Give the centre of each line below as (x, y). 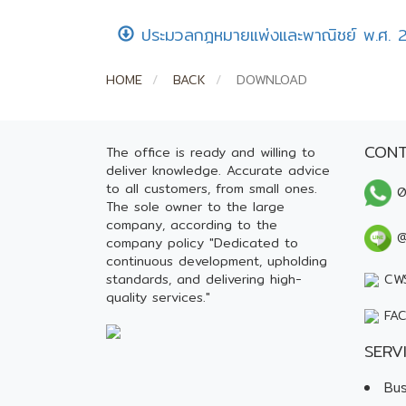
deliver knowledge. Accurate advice (218, 170)
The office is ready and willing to (211, 152)
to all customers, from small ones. (212, 188)
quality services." (158, 297)
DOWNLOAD (269, 80)
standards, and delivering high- (204, 279)
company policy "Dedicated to (202, 243)
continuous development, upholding (217, 261)
